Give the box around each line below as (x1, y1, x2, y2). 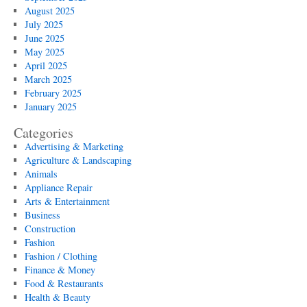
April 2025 (24, 59, 67, 72)
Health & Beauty (24, 291, 90, 304)
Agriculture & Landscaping (24, 153, 132, 167)
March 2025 (24, 73, 72, 86)
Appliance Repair (24, 181, 93, 194)
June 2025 (24, 32, 64, 45)
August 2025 (24, 4, 75, 17)
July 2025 (24, 18, 63, 31)
